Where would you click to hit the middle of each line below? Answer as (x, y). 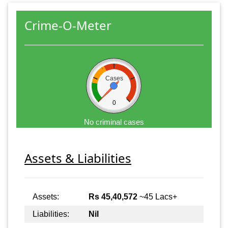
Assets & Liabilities (78, 158)
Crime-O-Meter (68, 25)
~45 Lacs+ (157, 196)
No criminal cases (114, 122)
